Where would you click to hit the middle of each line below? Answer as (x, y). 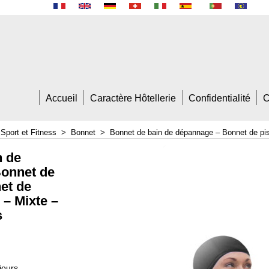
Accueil (62, 98)
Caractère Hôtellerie (133, 98)
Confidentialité (219, 98)
